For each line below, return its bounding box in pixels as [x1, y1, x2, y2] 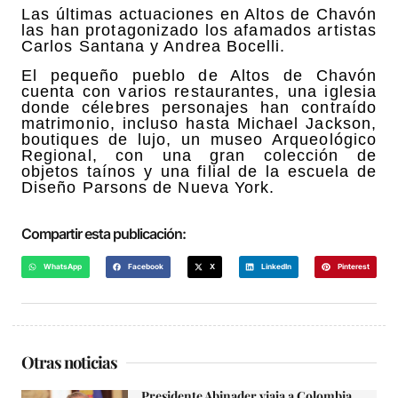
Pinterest [337, 262, 370, 272]
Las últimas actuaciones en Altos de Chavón [21, 5, 377, 24]
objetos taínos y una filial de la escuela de [21, 162, 377, 180]
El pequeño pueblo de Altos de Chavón [21, 66, 377, 84]
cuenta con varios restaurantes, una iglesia [21, 82, 377, 100]
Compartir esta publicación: [21, 224, 186, 243]
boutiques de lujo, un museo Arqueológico [21, 130, 377, 148]
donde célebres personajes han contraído [21, 98, 377, 116]
